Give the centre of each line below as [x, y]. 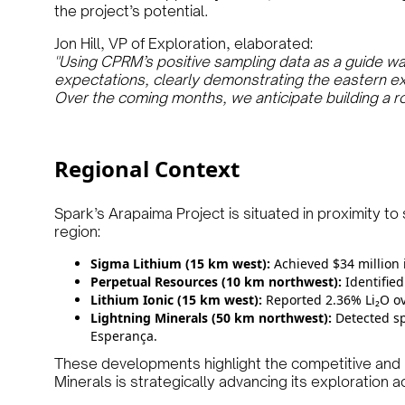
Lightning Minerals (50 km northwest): [211, 318]
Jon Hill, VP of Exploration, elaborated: [184, 43]
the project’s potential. [131, 11]
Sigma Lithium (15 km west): [180, 264]
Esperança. [124, 336]
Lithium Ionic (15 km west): [176, 300]
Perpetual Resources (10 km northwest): [216, 282]
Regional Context [147, 169]
